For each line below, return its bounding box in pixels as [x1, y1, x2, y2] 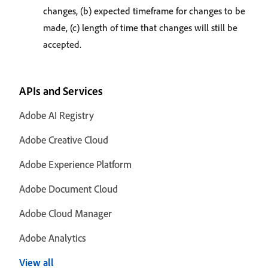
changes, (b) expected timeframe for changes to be [43, 5, 245, 17]
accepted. [43, 38, 81, 50]
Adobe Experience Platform [19, 158, 132, 170]
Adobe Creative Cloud [19, 133, 108, 146]
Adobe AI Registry [19, 109, 94, 121]
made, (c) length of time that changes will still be [43, 22, 237, 33]
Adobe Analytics [19, 232, 86, 244]
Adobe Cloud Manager [19, 207, 112, 220]
